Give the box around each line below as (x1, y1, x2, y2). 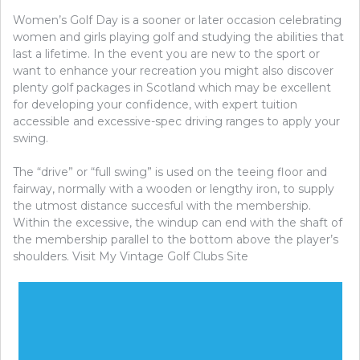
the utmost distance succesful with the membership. (13, 198, 311, 213)
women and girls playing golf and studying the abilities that (13, 29, 344, 44)
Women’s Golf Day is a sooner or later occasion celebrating (13, 12, 342, 27)
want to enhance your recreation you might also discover (13, 63, 333, 78)
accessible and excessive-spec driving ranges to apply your (13, 113, 340, 129)
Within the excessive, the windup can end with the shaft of (13, 215, 342, 230)
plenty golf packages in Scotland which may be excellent (13, 80, 331, 95)
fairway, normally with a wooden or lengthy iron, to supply (13, 181, 334, 196)
